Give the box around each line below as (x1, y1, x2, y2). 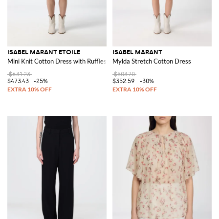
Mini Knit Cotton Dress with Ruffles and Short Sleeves (7, 57, 158, 65)
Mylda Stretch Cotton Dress (112, 57, 191, 65)
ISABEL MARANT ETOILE (7, 48, 80, 56)
